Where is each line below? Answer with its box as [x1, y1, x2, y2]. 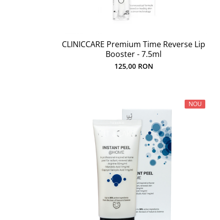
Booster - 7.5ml [106, 49, 162, 59]
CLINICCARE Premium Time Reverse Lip [62, 39, 205, 50]
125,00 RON [114, 61, 153, 71]
